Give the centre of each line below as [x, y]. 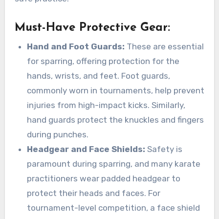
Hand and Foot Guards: [76, 46]
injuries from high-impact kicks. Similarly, [106, 105]
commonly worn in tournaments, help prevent [116, 90]
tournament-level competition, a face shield [114, 208]
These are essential [164, 46]
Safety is [164, 149]
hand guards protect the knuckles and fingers [116, 120]
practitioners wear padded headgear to [104, 178]
